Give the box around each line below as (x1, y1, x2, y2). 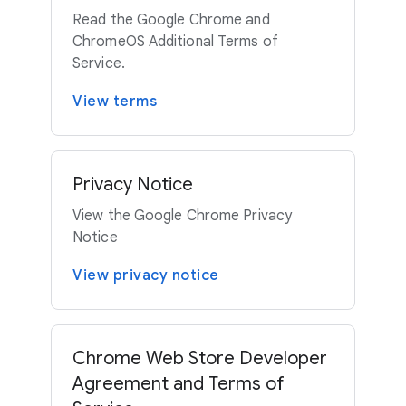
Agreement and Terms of (72, 372, 285, 395)
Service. (72, 54, 125, 72)
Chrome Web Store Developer (72, 347, 327, 370)
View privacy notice (72, 266, 219, 285)
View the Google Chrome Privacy (72, 207, 293, 225)
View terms (72, 92, 157, 111)
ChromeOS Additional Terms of (72, 33, 278, 51)
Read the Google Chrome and (72, 11, 270, 29)
